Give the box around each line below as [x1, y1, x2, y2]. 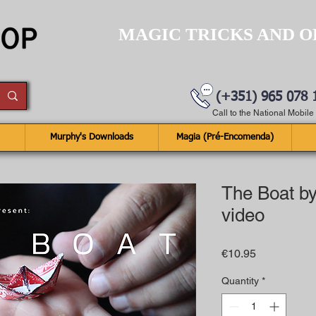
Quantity [221, 275, 259, 286]
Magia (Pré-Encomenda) [176, 133, 274, 142]
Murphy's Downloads [50, 133, 133, 142]
